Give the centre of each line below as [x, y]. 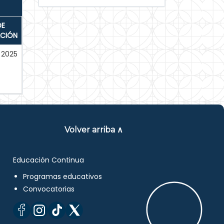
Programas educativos [63, 176]
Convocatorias [49, 189]
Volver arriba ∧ [94, 130]
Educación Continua [49, 160]
